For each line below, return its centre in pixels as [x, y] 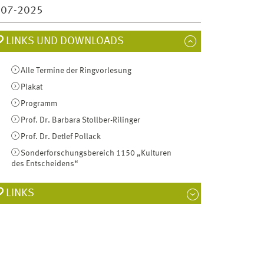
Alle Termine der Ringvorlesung [76, 71]
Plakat [31, 88]
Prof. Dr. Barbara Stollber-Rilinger [80, 120]
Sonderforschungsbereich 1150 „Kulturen [96, 153]
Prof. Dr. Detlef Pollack [60, 136]
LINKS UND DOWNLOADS [65, 42]
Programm [39, 104]
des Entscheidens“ [45, 164]
